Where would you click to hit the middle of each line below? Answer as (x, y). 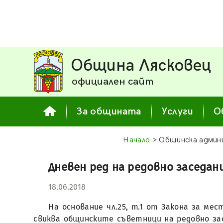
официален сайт (113, 81)
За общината (109, 111)
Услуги (177, 111)
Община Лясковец (141, 66)
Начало (137, 140)
